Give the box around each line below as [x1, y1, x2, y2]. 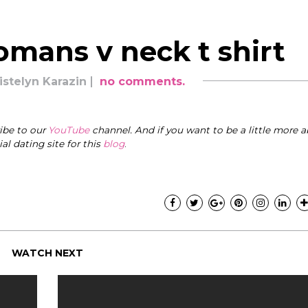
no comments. [100, 75, 185, 88]
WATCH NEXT [12, 247, 83, 259]
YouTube [48, 124, 89, 135]
